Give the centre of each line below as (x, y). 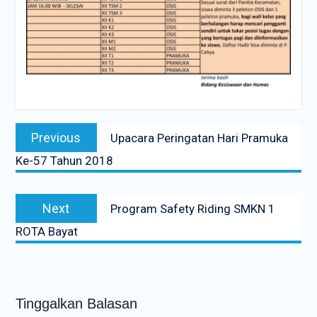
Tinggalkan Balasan (76, 303)
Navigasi (44, 120)
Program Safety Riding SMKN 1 (192, 208)
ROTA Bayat (46, 231)
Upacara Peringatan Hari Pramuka (199, 138)
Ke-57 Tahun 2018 (64, 160)
